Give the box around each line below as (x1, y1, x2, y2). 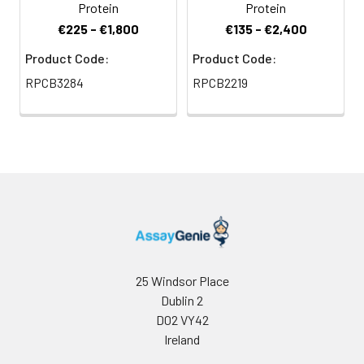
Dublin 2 (161, 292, 203, 308)
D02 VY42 (155, 311, 209, 327)
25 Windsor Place (135, 272, 229, 288)
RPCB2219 (193, 74, 248, 90)
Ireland (164, 331, 200, 347)
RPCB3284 (25, 74, 84, 90)
